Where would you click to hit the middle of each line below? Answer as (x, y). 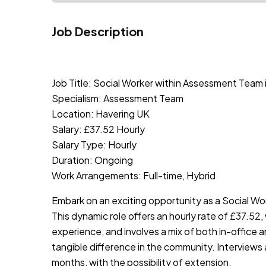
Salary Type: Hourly (94, 144)
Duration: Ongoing (92, 160)
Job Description (98, 31)
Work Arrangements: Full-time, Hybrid (134, 175)
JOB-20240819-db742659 (112, 58)
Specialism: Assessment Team (118, 98)
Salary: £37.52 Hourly (98, 129)
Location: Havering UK (101, 113)
